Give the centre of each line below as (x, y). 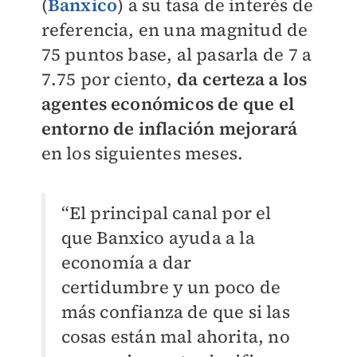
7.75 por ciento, (109, 79)
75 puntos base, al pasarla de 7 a (177, 54)
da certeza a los (242, 79)
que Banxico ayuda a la (158, 237)
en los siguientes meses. (142, 153)
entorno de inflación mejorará (169, 128)
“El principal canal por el (166, 213)
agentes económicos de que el (168, 104)
